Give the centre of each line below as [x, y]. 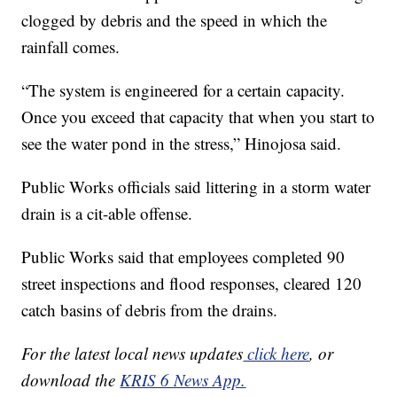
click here [276, 353]
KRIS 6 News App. [183, 379]
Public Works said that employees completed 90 [183, 256]
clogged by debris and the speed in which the [175, 19]
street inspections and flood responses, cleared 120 [192, 283]
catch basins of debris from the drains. [150, 309]
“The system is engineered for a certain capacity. [183, 90]
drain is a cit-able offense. [107, 213]
